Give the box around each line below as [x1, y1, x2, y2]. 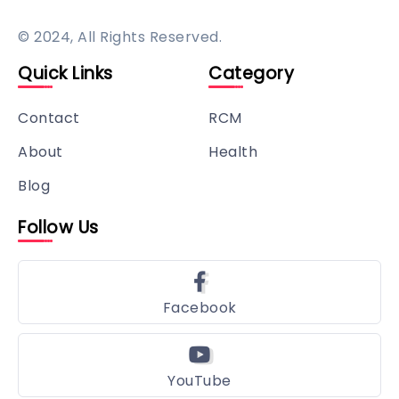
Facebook [162, 297, 237, 318]
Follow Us [18, 215, 99, 240]
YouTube [167, 370, 232, 391]
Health [208, 141, 257, 162]
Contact [18, 107, 80, 128]
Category [208, 61, 294, 85]
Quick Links [18, 61, 113, 85]
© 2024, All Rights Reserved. [18, 26, 222, 47]
